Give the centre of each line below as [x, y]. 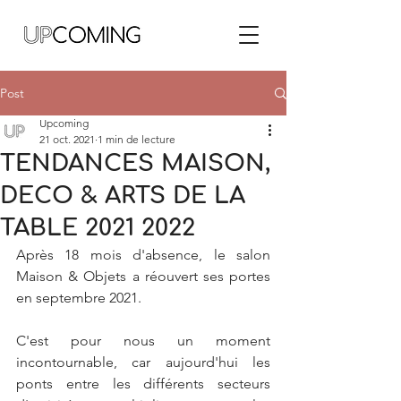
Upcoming [64, 123]
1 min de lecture [137, 139]
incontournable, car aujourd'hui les [143, 362]
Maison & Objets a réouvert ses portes [143, 276]
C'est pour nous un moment [143, 341]
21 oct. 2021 [67, 139]
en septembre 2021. [79, 298]
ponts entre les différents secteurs [143, 384]
